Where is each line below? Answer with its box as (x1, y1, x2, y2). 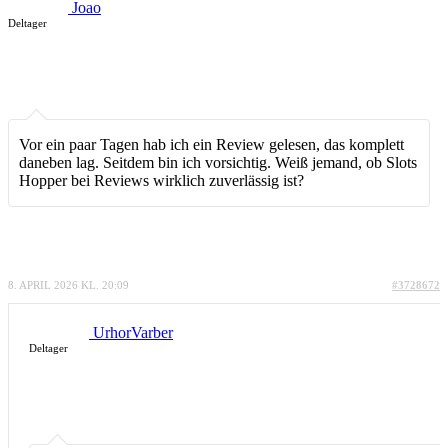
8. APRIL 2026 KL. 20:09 (8, 278, 129, 291)
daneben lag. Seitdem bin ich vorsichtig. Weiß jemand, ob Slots (19, 153, 417, 171)
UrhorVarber (93, 323, 173, 341)
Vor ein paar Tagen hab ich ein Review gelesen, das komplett (19, 135, 404, 153)
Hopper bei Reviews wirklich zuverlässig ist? (19, 171, 304, 189)
